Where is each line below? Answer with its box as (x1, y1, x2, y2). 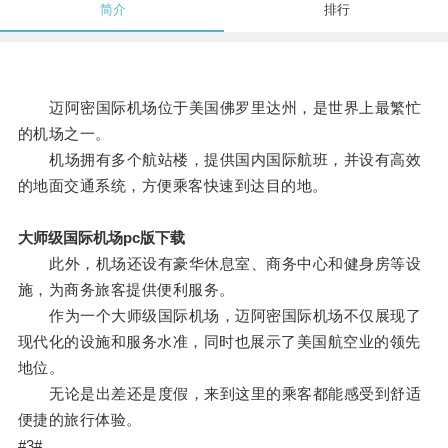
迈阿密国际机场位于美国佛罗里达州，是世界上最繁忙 (17, 99, 422, 117)
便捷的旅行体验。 (17, 411, 142, 429)
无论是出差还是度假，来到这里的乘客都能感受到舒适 (17, 385, 422, 403)
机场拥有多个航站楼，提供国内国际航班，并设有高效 (17, 151, 422, 169)
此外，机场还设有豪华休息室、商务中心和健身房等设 (17, 255, 422, 273)
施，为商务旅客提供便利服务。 (17, 281, 235, 299)
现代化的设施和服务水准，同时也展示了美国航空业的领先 (17, 333, 421, 351)
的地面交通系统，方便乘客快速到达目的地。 (17, 177, 328, 195)
